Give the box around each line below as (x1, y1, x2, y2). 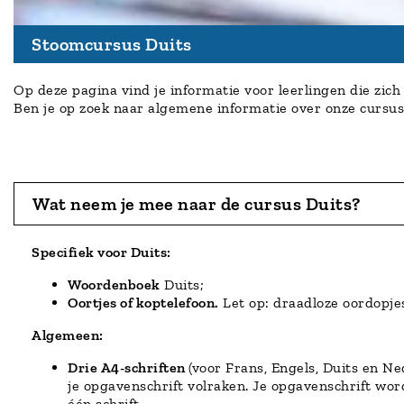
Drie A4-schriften (68, 358, 188, 376)
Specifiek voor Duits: (32, 243, 171, 261)
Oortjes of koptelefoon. (68, 293, 219, 311)
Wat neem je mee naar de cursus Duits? (32, 192, 361, 215)
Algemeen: (32, 326, 104, 344)
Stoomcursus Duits (32, 32, 192, 55)
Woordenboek (68, 275, 161, 293)
